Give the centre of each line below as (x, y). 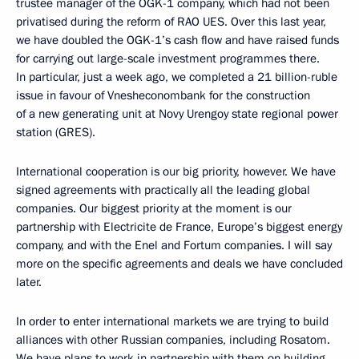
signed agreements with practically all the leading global (163, 190)
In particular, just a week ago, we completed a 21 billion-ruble (177, 77)
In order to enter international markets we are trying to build (172, 321)
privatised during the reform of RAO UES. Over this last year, (171, 21)
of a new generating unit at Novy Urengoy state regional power (177, 113)
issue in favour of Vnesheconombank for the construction (163, 95)
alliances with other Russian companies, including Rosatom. (173, 339)
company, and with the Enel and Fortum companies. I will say (174, 245)
